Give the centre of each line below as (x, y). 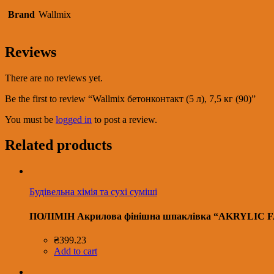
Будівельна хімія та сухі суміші (93, 192)
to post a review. (124, 119)
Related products (58, 145)
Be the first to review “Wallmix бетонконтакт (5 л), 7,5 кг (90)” (130, 98)
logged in (74, 119)
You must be (30, 119)
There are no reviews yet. (54, 78)
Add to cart (76, 251)
